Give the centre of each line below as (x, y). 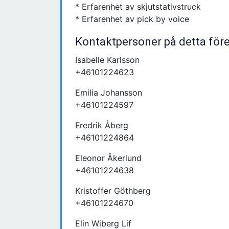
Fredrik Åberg (102, 125)
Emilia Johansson (109, 93)
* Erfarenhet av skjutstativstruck (138, 7)
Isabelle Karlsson (107, 60)
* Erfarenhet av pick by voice (132, 19)
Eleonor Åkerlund (108, 158)
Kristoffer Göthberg (113, 191)
